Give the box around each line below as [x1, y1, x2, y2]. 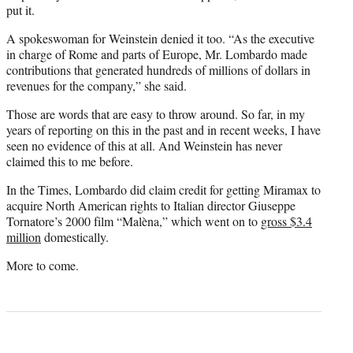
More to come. [6, 257, 79, 274]
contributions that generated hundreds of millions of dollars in [6, 61, 310, 79]
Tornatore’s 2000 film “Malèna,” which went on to [6, 213, 261, 230]
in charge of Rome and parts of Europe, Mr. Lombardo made [6, 46, 307, 63]
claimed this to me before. [6, 153, 133, 170]
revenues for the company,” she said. [6, 77, 187, 95]
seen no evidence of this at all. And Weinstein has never [6, 137, 282, 154]
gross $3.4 [261, 213, 312, 230]
